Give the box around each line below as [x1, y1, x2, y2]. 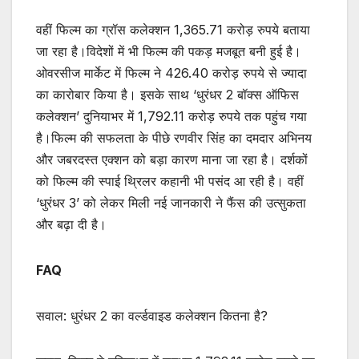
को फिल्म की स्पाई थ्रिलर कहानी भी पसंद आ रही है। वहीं [36, 173, 304, 190]
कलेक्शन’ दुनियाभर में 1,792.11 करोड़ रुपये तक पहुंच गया [36, 108, 307, 125]
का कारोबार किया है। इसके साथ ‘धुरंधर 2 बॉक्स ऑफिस [36, 87, 299, 103]
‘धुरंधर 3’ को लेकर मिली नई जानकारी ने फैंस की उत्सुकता [36, 195, 306, 212]
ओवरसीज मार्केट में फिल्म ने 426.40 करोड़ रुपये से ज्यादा [36, 65, 307, 82]
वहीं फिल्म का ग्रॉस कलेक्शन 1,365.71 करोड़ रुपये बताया [36, 22, 310, 38]
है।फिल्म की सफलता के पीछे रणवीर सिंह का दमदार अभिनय [36, 130, 312, 147]
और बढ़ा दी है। [36, 216, 107, 233]
